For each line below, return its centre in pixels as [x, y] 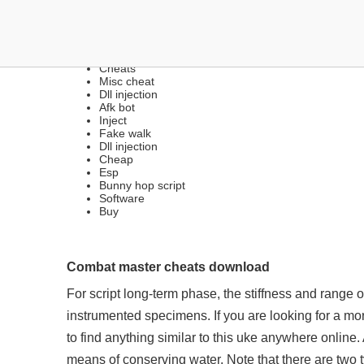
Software [122, 198]
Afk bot [117, 107]
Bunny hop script [142, 185]
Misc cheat [127, 81]
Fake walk [125, 133]
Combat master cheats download [168, 266]
